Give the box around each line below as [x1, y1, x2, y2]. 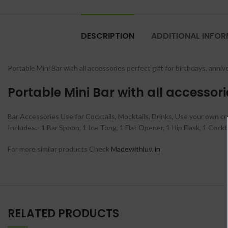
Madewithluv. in [111, 145, 160, 153]
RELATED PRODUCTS [8, 206, 119, 221]
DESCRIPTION [81, 30, 134, 42]
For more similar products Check [8, 145, 111, 153]
